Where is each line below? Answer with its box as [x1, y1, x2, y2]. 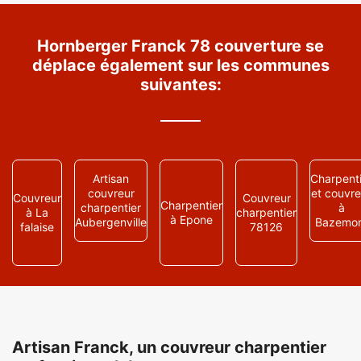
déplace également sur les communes [31, 56, 330, 75]
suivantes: [139, 75, 222, 94]
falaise [20, 220, 54, 234]
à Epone [170, 213, 213, 226]
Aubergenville [75, 215, 147, 229]
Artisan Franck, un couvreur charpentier [12, 338, 326, 357]
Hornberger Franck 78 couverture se [37, 36, 324, 56]
